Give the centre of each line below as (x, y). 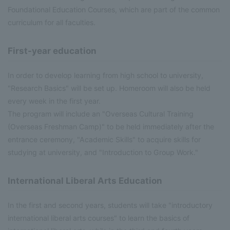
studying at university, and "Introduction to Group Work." (103, 152)
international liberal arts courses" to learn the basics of (99, 218)
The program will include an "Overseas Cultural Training (101, 113)
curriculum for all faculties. (52, 22)
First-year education (52, 51)
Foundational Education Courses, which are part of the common (114, 9)
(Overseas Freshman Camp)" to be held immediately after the (111, 126)
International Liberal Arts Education (85, 180)
